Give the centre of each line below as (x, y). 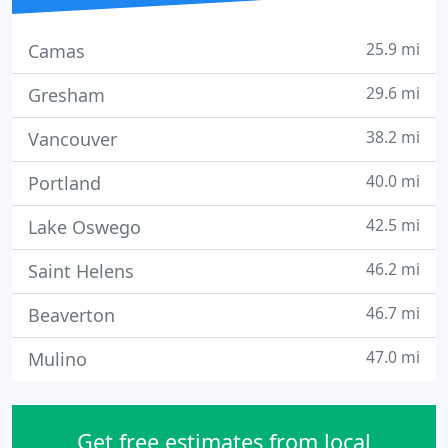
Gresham (66, 95)
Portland (64, 183)
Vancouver (72, 139)
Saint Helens (81, 271)
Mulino (57, 359)
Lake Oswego (84, 227)
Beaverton (71, 315)
